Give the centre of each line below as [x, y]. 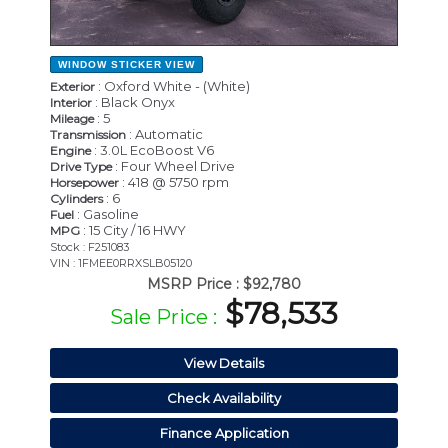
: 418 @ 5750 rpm [174, 182]
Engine [70, 150]
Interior [71, 102]
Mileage [72, 118]
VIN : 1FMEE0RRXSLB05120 [121, 263]
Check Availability [224, 398]
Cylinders [76, 198]
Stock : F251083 [89, 247]
